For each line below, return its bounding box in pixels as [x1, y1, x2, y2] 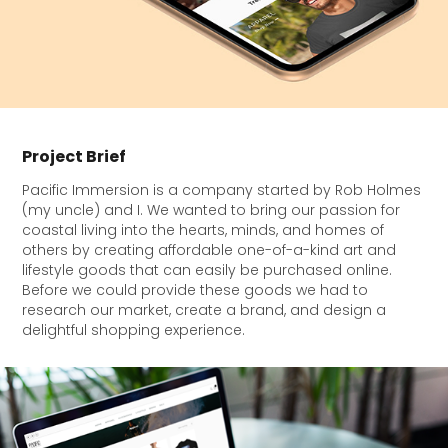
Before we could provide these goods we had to [22, 279, 369, 303]
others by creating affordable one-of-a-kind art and [22, 239, 397, 263]
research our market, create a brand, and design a [22, 299, 387, 323]
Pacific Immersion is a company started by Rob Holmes [22, 179, 422, 203]
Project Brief [22, 143, 127, 172]
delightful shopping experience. [22, 319, 246, 343]
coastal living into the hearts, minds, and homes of [22, 219, 385, 243]
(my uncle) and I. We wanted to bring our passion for [22, 199, 401, 223]
